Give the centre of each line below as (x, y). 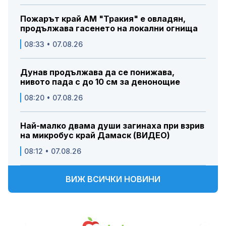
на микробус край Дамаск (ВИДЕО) (95, 135)
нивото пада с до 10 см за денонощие (100, 82)
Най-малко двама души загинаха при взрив (112, 126)
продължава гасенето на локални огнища (109, 29)
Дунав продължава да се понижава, (97, 72)
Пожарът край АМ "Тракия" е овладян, (103, 19)
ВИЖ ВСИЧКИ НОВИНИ (113, 179)
